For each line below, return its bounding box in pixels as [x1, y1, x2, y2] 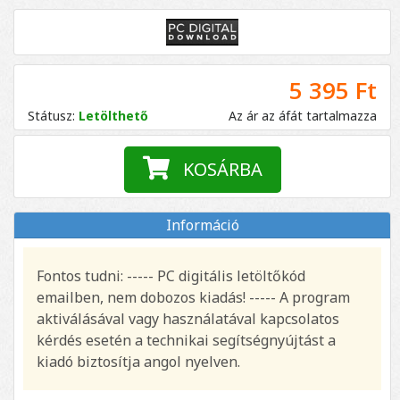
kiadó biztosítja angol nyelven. [37, 351, 240, 371]
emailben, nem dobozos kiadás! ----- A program [37, 287, 350, 307]
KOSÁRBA [169, 156, 262, 181]
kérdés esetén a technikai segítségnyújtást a [37, 329, 336, 350]
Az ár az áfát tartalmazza [229, 106, 377, 124]
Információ [165, 214, 239, 235]
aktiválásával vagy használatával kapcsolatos [37, 308, 339, 329]
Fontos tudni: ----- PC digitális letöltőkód [37, 265, 305, 286]
